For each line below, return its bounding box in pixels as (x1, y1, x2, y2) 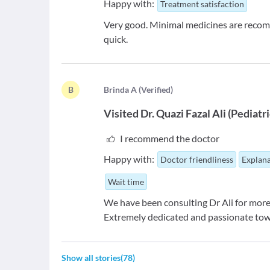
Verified (141, 84, 171, 95)
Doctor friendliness (160, 154, 234, 165)
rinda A (109, 84, 137, 95)
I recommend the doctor (119, 133, 219, 144)
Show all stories (61, 253, 121, 263)
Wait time (108, 177, 145, 187)
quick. (104, 33, 128, 45)
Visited (104, 107, 139, 120)
